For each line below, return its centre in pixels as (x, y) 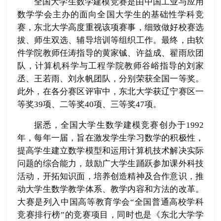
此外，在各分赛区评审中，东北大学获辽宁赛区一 (110, 92)
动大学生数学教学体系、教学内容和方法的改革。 (110, 189)
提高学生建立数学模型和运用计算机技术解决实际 (110, 151)
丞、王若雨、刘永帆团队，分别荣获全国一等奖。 (110, 79)
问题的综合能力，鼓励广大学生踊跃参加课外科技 (110, 164)
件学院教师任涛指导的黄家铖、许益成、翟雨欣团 (110, 53)
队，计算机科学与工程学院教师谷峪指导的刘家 (110, 66)
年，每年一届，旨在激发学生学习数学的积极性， (110, 138)
